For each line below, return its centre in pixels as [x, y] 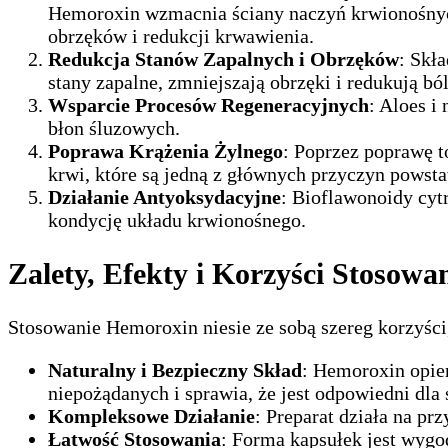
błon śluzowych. [114, 128]
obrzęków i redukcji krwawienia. [181, 36]
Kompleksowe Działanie [151, 415]
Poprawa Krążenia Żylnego [165, 151]
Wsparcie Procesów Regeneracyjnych [208, 105]
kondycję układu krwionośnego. [177, 220]
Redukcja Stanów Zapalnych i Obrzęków [223, 59]
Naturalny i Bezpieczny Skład [175, 369]
